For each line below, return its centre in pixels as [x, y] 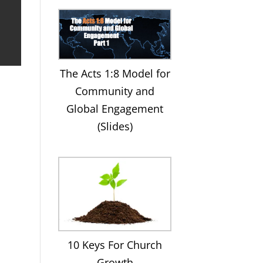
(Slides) [115, 126]
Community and [115, 91]
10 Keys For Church [115, 245]
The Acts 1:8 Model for [115, 73]
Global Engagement [115, 108]
